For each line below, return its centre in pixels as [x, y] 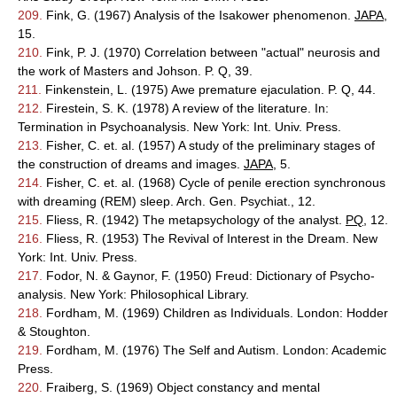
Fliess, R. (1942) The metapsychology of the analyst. [194, 220]
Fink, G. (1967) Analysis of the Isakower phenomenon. [198, 15]
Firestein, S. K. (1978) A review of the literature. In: [186, 108]
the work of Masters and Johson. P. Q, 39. [135, 71]
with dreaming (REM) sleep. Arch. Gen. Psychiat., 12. [167, 201]
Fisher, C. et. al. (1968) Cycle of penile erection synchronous [214, 183]
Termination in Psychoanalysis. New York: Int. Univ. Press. [179, 127]
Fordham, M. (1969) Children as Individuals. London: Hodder [215, 313]
